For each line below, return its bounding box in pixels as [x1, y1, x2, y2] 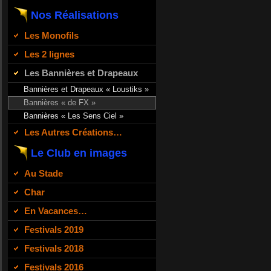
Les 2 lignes [24, 48, 74, 59]
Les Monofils [24, 30, 79, 41]
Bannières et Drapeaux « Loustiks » [24, 84, 149, 94]
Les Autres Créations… [24, 126, 122, 137]
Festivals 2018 [24, 243, 83, 253]
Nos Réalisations [31, 8, 119, 21]
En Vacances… [24, 205, 87, 216]
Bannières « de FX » [24, 97, 96, 107]
